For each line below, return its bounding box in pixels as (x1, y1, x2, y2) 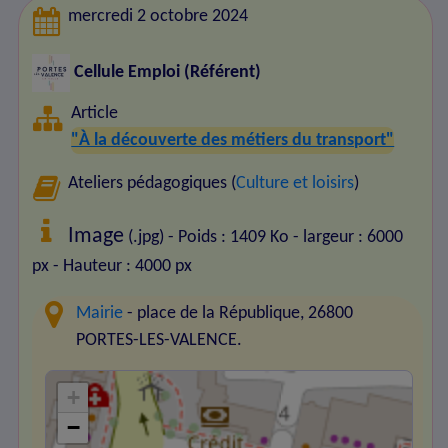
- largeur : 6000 (293, 227, 404, 247)
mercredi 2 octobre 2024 (68, 7, 249, 27)
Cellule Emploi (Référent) (69, 63, 261, 83)
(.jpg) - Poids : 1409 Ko (124, 227, 290, 247)
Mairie (76, 303, 124, 323)
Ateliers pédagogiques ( (68, 173, 237, 193)
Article (71, 103, 119, 123)
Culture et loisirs (236, 173, 355, 193)
